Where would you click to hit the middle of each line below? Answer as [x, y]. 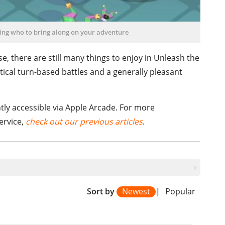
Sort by [101, 191]
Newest [136, 191]
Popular [180, 191]
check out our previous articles [84, 121]
